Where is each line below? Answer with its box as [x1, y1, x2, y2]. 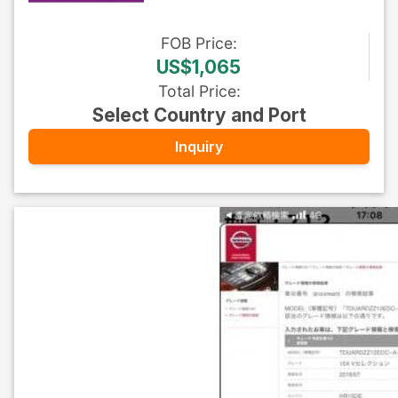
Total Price [157, 82, 236, 100]
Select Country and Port [92, 104, 306, 126]
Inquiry [175, 137, 223, 155]
